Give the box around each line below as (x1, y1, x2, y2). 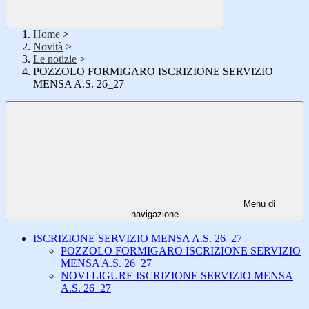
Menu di (241, 199, 275, 210)
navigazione (130, 209, 179, 220)
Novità (33, 41, 63, 53)
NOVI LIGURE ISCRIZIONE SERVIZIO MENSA (61, 270, 293, 282)
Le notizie (33, 53, 77, 66)
